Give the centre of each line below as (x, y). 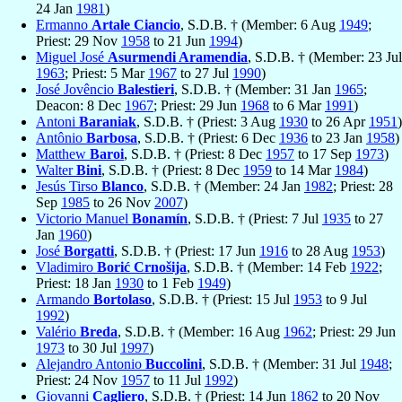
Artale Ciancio (136, 25)
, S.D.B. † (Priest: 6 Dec (208, 138)
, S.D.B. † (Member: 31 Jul (281, 364)
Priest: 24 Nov (79, 380)
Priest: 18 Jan (75, 284)
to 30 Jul (92, 348)
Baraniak (108, 122)
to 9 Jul (345, 300)
